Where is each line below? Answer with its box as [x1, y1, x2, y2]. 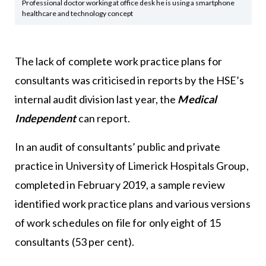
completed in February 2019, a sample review [14, 178, 225, 191]
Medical [178, 92, 217, 106]
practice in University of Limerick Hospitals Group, [14, 159, 249, 172]
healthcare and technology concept [22, 8, 133, 18]
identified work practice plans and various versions [14, 197, 251, 210]
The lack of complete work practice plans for [14, 54, 222, 68]
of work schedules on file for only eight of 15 [14, 216, 221, 229]
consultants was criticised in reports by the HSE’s [14, 73, 245, 87]
